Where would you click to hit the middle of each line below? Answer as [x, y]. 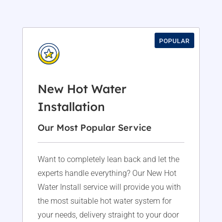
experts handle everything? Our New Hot [107, 173]
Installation [71, 107]
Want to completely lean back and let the [108, 160]
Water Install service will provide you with [109, 187]
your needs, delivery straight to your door [108, 215]
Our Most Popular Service [94, 128]
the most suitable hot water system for [104, 201]
